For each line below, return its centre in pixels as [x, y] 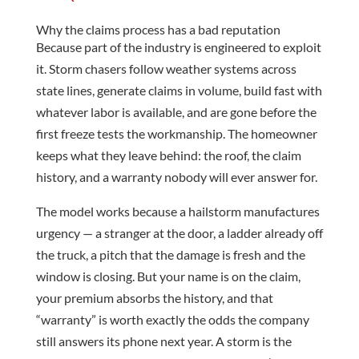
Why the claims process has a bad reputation [158, 29]
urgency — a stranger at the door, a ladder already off [179, 232]
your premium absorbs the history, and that [154, 297]
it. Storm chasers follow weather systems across [166, 68]
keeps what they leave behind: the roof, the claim [168, 155]
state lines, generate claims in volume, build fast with [179, 90]
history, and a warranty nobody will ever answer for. [176, 176]
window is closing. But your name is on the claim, [168, 276]
